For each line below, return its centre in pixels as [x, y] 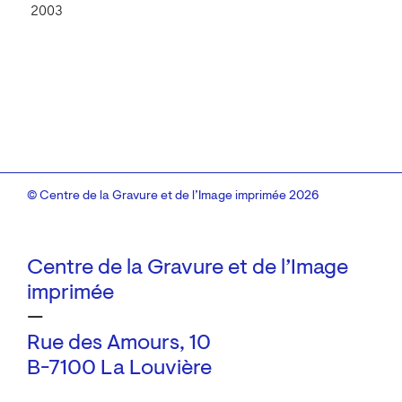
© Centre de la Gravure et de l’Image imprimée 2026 [173, 197]
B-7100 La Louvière [119, 369]
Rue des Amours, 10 [119, 344]
